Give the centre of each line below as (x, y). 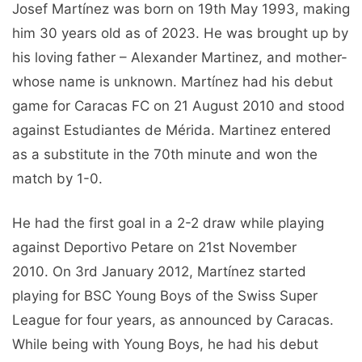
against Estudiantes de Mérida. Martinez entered (172, 130)
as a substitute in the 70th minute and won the (165, 154)
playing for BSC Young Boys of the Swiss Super (165, 296)
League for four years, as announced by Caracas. (173, 320)
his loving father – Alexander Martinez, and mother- (180, 57)
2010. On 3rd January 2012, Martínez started (159, 272)
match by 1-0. (57, 178)
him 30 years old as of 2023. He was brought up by (180, 33)
